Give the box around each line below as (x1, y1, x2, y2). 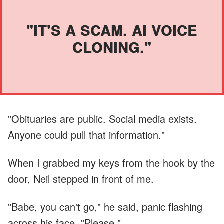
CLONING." (72, 36, 151, 57)
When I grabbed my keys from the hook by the (8, 155, 215, 170)
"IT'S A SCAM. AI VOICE (26, 19, 197, 40)
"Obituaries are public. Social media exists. (8, 111, 197, 126)
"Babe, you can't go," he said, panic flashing (8, 199, 202, 214)
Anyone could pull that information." (8, 127, 165, 142)
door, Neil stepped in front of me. (8, 171, 154, 186)
